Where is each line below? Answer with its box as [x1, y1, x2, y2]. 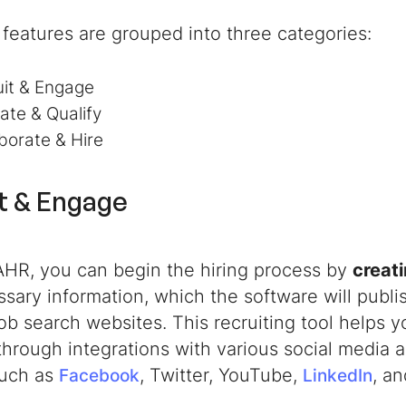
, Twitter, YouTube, [140, 363, 303, 386]
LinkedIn [303, 364, 372, 385]
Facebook [59, 364, 140, 385]
